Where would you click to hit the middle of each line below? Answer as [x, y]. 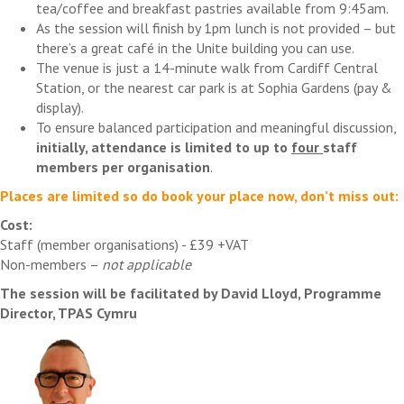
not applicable [147, 264]
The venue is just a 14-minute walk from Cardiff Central [207, 67]
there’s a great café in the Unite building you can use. [195, 47]
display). [60, 107]
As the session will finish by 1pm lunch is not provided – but [216, 28]
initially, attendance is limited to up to [164, 147]
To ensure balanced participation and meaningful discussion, [216, 127]
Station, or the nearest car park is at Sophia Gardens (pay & [214, 87]
